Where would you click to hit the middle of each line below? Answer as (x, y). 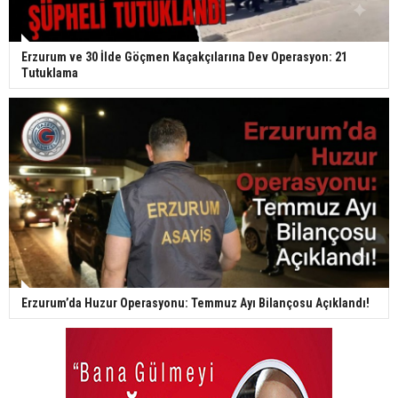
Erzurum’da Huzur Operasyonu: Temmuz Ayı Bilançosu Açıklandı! (195, 303)
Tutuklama (50, 73)
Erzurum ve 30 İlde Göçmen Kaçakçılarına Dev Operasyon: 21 (184, 57)
